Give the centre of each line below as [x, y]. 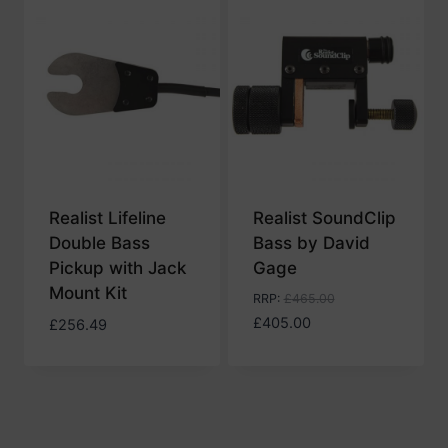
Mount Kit [87, 293]
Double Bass [99, 243]
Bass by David [311, 243]
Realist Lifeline [107, 218]
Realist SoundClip [324, 218]
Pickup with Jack [117, 268]
